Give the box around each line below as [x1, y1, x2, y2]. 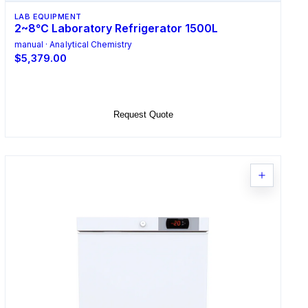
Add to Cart [120, 81, 166, 92]
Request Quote [113, 109, 173, 120]
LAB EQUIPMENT [14, 11, 82, 21]
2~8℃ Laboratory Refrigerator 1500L [14, 21, 218, 35]
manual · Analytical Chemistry [14, 38, 133, 49]
